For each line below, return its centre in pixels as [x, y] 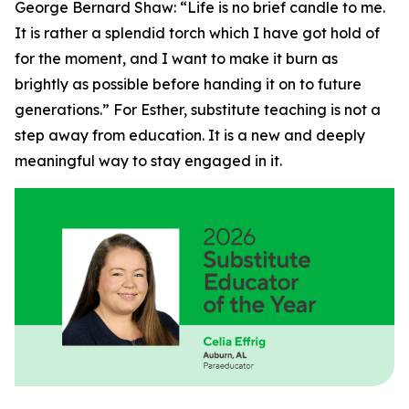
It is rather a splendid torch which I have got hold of [197, 32]
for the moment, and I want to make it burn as [176, 58]
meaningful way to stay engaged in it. [148, 160]
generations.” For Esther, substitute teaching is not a [198, 109]
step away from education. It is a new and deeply [190, 135]
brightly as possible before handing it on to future [188, 84]
